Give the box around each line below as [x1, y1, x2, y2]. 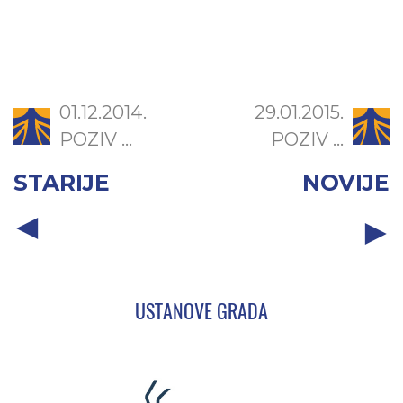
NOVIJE [302, 169, 390, 197]
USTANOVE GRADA [135, 298, 268, 326]
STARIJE [13, 169, 110, 197]
